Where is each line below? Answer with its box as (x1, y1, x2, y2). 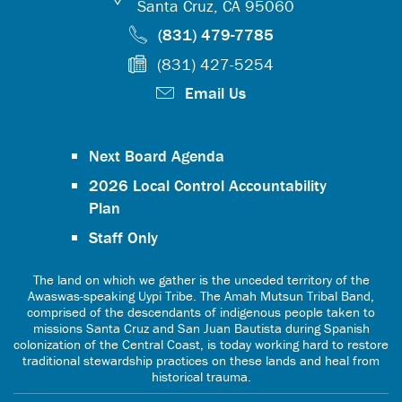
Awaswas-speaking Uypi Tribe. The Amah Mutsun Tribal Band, (28, 287, 374, 304)
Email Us (185, 83, 246, 103)
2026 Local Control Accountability (89, 175, 327, 196)
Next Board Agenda (89, 145, 224, 166)
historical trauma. (151, 368, 251, 385)
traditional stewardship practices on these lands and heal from (22, 352, 380, 369)
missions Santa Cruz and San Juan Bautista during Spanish (32, 319, 370, 336)
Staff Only (89, 227, 158, 248)
